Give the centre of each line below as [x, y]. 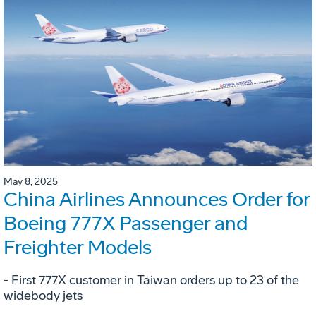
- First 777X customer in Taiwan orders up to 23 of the [151, 280]
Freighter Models [78, 247]
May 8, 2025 [31, 181]
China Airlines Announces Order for [157, 199]
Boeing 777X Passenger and [126, 223]
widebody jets [43, 295]
